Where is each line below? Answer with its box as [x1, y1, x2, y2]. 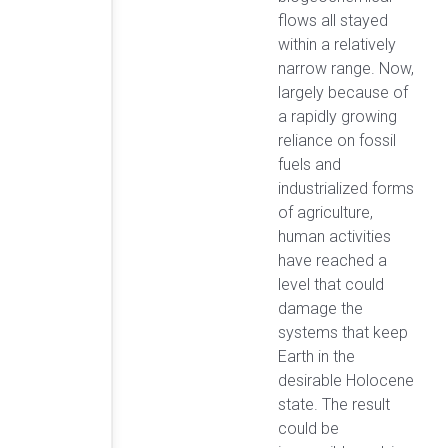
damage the [278, 298, 363, 318]
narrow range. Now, [278, 58, 414, 78]
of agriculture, [278, 202, 373, 222]
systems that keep [278, 322, 408, 342]
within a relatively [278, 34, 396, 54]
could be [278, 418, 339, 438]
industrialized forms [278, 178, 414, 198]
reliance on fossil [278, 130, 396, 150]
